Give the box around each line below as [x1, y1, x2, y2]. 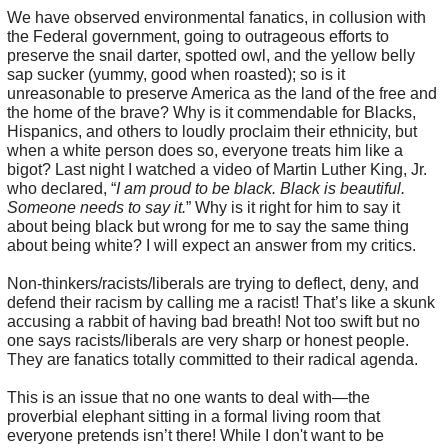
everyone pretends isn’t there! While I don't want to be [6, 427, 384, 445]
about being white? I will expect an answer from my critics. [6, 237, 416, 255]
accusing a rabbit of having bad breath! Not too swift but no [6, 313, 420, 331]
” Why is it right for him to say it [185, 199, 400, 217]
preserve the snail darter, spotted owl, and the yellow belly [6, 47, 415, 65]
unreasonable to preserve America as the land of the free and [6, 85, 437, 103]
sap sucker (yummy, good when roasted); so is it [6, 66, 345, 84]
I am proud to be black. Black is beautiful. [115, 180, 405, 198]
